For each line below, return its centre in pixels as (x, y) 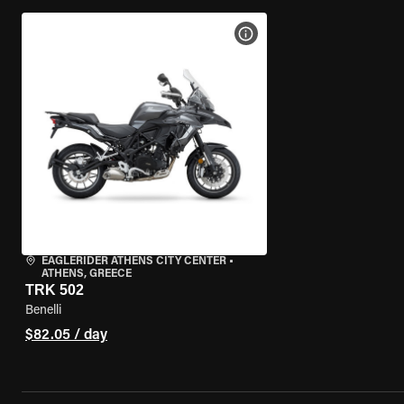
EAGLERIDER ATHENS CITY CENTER (134, 262)
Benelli (43, 311)
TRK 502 (55, 290)
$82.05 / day (66, 335)
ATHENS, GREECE (87, 274)
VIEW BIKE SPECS (301, 33)
